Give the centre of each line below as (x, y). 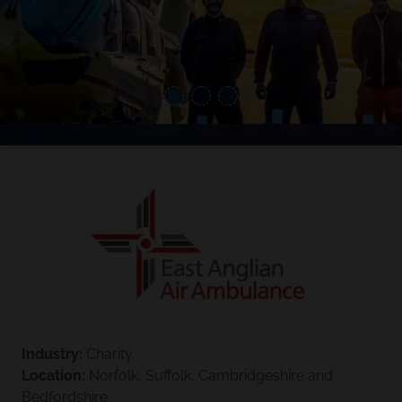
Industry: (52, 354)
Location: (53, 376)
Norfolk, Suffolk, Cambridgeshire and (209, 376)
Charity (108, 354)
